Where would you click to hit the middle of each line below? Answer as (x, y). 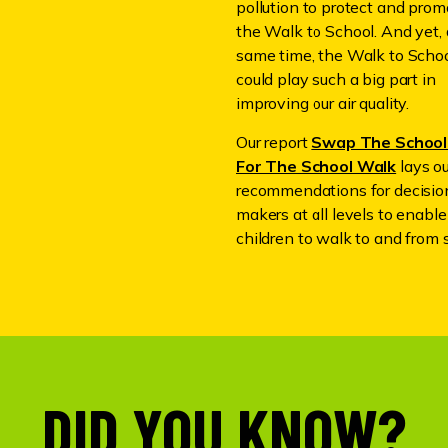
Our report (274, 141)
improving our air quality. (323, 102)
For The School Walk (316, 165)
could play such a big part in (336, 78)
